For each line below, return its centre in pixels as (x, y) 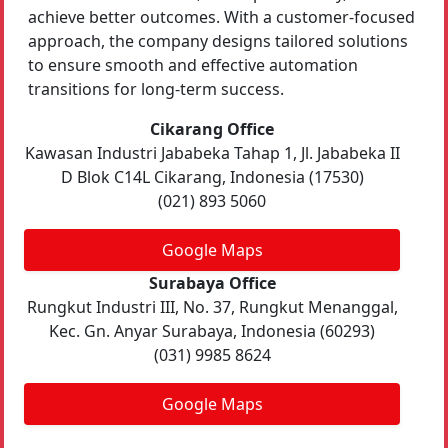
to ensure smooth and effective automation (193, 65)
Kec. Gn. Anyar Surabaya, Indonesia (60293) (212, 331)
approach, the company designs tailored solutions (218, 41)
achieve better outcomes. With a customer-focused (221, 17)
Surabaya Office (212, 283)
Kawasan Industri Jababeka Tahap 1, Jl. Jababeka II (212, 153)
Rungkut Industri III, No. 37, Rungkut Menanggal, (212, 307)
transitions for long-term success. (156, 89)
